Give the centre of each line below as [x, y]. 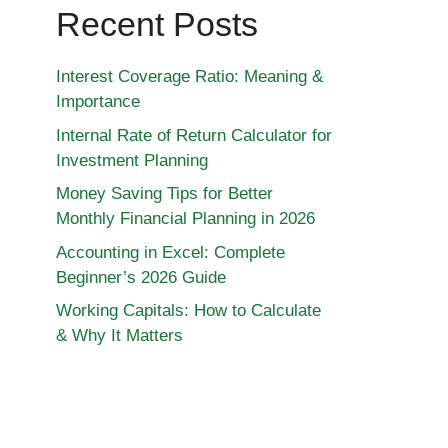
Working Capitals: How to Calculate [188, 310]
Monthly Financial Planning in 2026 [185, 218]
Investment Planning [132, 160]
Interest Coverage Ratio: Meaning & [189, 76]
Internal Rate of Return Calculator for [194, 135]
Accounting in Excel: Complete [170, 252]
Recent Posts [157, 24]
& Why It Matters [119, 335]
